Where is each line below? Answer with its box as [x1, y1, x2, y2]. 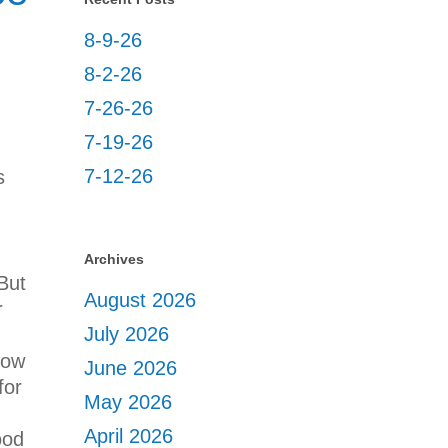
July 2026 [84, 323, 170, 345]
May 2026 [84, 391, 173, 413]
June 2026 [84, 357, 178, 379]
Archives [84, 251, 145, 267]
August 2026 [84, 289, 197, 311]
